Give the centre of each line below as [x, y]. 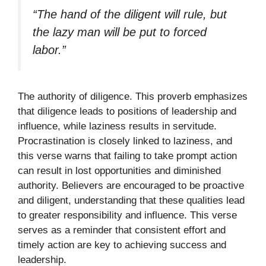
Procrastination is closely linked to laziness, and [125, 141]
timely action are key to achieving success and [122, 245]
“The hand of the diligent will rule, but [130, 14]
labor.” [49, 50]
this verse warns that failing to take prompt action [127, 156]
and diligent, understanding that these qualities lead [131, 200]
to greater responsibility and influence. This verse [127, 215]
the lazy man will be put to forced [120, 32]
